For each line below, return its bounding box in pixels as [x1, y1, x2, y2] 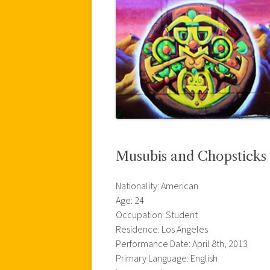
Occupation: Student [116, 208, 198, 222]
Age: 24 [116, 193, 144, 207]
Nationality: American [116, 179, 198, 193]
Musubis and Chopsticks [116, 148, 266, 165]
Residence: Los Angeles [116, 222, 208, 236]
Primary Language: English [116, 251, 218, 265]
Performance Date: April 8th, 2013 [116, 237, 248, 251]
